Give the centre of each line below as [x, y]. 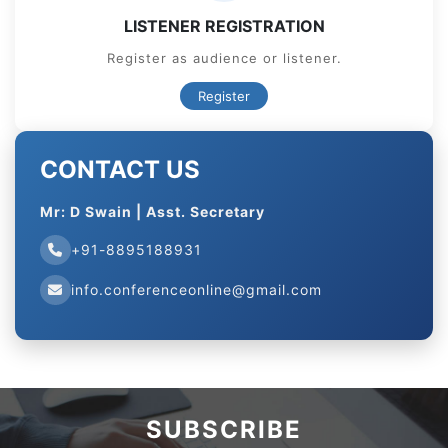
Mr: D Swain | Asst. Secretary [152, 211]
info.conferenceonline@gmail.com [196, 289]
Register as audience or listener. [224, 57]
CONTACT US [120, 169]
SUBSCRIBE [224, 429]
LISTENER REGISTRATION [224, 25]
